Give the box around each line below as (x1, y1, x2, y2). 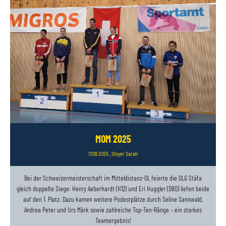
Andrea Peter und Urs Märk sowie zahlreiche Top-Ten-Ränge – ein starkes (24, 205, 202, 214)
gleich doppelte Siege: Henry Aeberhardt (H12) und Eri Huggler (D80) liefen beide (17, 184, 209, 193)
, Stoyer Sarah (108, 150, 138, 157)
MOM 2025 (95, 133, 131, 145)
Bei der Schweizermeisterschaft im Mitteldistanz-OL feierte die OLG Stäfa (24, 174, 202, 183)
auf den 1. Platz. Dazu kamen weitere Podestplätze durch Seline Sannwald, (23, 195, 203, 204)
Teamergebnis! (95, 216, 131, 225)
